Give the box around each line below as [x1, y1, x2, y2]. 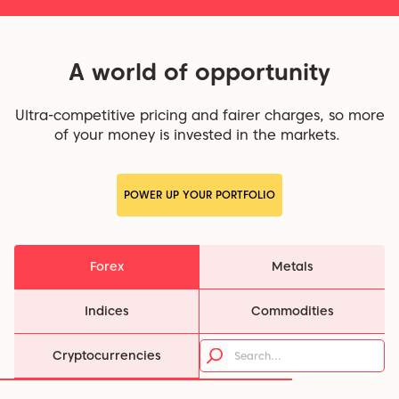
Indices [84, 304, 129, 319]
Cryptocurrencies [52, 348, 161, 363]
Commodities [250, 304, 334, 319]
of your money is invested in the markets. [54, 126, 345, 144]
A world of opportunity [69, 58, 330, 86]
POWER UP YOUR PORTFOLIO [124, 188, 275, 202]
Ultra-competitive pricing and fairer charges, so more [14, 107, 385, 125]
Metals [271, 259, 313, 274]
